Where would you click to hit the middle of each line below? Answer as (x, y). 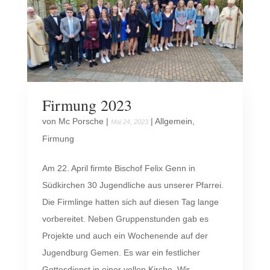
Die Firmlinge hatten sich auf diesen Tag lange (130, 202)
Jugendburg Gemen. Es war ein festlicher (121, 252)
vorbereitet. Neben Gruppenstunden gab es (125, 218)
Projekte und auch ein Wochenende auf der (125, 235)
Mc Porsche (81, 121)
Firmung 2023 (87, 105)
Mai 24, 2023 (129, 121)
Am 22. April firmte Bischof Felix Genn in (118, 168)
